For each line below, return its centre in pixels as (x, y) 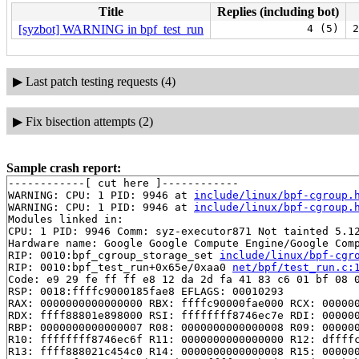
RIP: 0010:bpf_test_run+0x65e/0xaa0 (120, 268)
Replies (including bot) (278, 11)
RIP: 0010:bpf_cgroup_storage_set (114, 256)
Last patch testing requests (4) (100, 82)
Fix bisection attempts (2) (89, 121)
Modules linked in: (66, 220)
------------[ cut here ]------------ (123, 184)
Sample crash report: (64, 168)
